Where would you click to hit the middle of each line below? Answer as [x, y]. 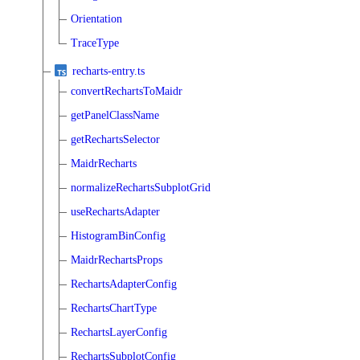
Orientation [96, 18]
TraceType [95, 43]
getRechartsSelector [115, 139]
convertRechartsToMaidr [127, 91]
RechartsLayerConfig [119, 332]
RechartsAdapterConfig [124, 284]
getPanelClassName [115, 115]
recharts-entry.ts [108, 71]
